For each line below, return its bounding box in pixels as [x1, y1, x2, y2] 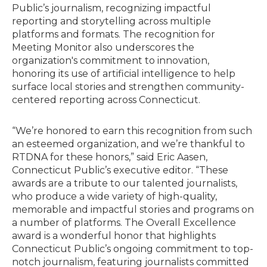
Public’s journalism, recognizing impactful [12, 2, 211, 14]
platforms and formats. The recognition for [12, 29, 215, 41]
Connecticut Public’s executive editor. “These [12, 164, 228, 176]
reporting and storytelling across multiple [12, 15, 211, 27]
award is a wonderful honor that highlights [12, 230, 216, 242]
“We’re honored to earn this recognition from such [12, 125, 252, 137]
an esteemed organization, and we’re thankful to [12, 138, 245, 150]
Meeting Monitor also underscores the [12, 42, 194, 54]
